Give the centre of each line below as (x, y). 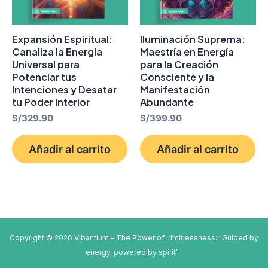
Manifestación (175, 89)
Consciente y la (177, 77)
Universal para (46, 64)
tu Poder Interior (51, 102)
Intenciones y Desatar (64, 89)
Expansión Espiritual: (62, 39)
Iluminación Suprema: (193, 39)
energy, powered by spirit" (134, 252)
